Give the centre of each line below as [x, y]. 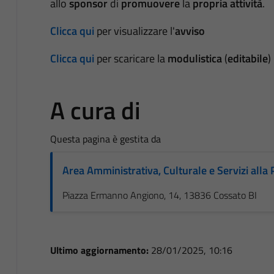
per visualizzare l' [135, 31]
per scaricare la [132, 58]
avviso [190, 31]
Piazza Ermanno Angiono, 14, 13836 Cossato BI [159, 195]
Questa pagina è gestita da [105, 139]
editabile [247, 58]
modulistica [194, 58]
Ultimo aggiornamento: [100, 250]
